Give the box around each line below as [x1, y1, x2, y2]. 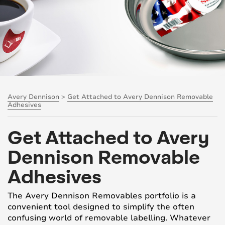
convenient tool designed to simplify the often [8, 201, 194, 212]
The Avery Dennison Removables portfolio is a [8, 190, 196, 201]
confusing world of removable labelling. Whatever [8, 212, 210, 223]
